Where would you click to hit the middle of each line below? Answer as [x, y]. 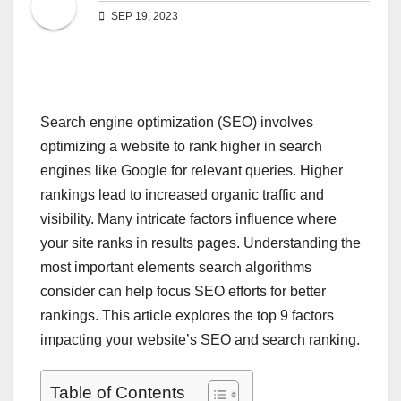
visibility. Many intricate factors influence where [188, 219]
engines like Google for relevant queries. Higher [192, 171]
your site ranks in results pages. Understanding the [200, 243]
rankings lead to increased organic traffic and [182, 195]
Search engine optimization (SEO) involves [177, 123]
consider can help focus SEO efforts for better [183, 292]
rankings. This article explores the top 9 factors [187, 316]
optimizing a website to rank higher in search [181, 147]
